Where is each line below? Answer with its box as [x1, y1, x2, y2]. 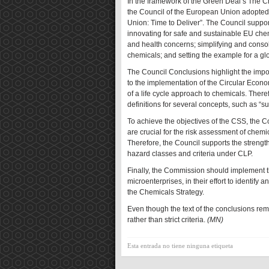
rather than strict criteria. [127, 216, 207, 224]
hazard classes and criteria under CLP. [127, 150, 253, 158]
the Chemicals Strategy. [127, 188, 204, 196]
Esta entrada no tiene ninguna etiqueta [127, 242, 233, 249]
